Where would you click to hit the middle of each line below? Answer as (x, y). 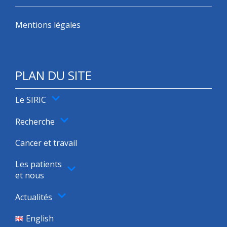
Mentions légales (48, 25)
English (40, 219)
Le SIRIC (31, 100)
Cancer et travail (46, 143)
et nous (30, 176)
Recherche (35, 121)
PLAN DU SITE (53, 75)
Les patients (39, 164)
